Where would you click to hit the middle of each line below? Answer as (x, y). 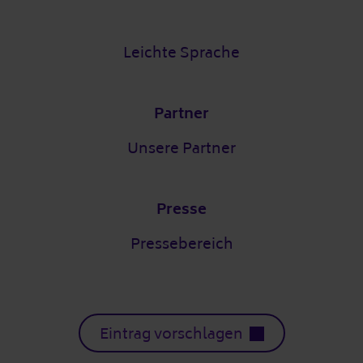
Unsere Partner (181, 149)
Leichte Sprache (181, 53)
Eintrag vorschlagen (171, 334)
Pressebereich (181, 244)
